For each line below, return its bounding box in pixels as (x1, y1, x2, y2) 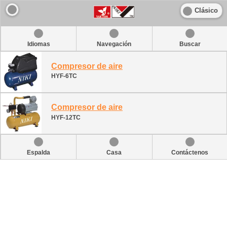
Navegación (97, 41, 132, 48)
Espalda (27, 148, 51, 156)
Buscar (179, 41, 201, 48)
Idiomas (27, 41, 50, 48)
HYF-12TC (51, 113, 81, 121)
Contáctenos (171, 148, 209, 156)
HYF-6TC (51, 72, 77, 80)
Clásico (195, 7, 218, 15)
